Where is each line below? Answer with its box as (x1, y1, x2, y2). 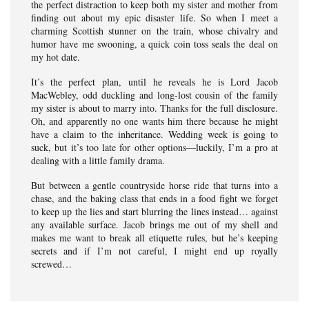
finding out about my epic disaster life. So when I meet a (31, 11, 278, 25)
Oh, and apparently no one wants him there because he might (31, 114, 278, 128)
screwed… (31, 257, 72, 271)
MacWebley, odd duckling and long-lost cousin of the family (31, 88, 278, 102)
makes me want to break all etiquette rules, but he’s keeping (31, 231, 278, 245)
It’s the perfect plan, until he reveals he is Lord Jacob (31, 75, 278, 89)
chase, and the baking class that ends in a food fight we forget (31, 192, 278, 206)
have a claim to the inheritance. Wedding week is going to (31, 128, 278, 141)
